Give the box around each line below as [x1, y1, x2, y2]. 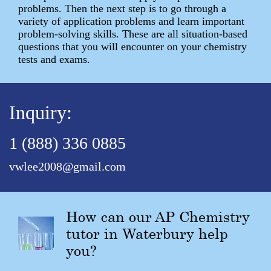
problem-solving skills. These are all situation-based [18, 27, 247, 40]
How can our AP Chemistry [66, 207, 250, 225]
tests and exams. [18, 53, 90, 65]
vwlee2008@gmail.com [9, 159, 126, 173]
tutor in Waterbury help [66, 224, 228, 242]
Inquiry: [9, 101, 72, 123]
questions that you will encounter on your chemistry [18, 40, 247, 53]
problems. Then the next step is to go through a [18, 2, 226, 15]
